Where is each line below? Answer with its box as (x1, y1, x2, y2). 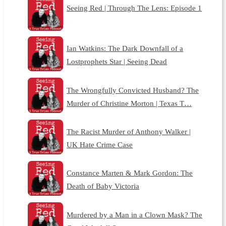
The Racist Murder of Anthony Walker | (67, 127, 191, 136)
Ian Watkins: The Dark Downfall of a (67, 44, 184, 53)
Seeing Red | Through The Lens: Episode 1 (67, 4, 202, 13)
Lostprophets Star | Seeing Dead (67, 57, 167, 66)
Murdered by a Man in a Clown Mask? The (67, 210, 203, 219)
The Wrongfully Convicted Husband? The (67, 85, 199, 94)
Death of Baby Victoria (67, 182, 140, 191)
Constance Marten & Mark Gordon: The (67, 168, 193, 178)
